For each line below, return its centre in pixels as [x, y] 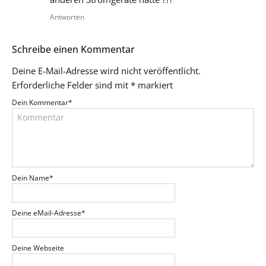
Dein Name [31, 178]
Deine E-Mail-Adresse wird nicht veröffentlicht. [106, 71]
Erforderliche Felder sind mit [71, 85]
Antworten [67, 17]
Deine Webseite [38, 248]
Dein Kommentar [40, 103]
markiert [154, 85]
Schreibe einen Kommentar [73, 50]
